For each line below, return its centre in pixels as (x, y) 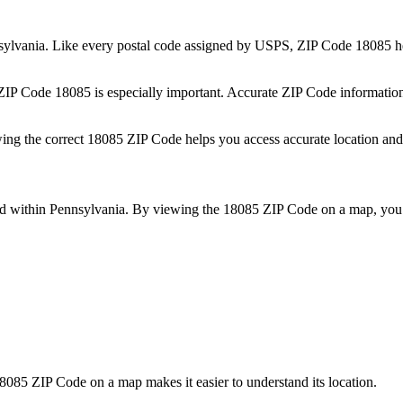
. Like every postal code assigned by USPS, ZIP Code (200, 46)
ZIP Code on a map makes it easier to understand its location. (202, 381)
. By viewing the (174, 209)
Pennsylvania (87, 209)
